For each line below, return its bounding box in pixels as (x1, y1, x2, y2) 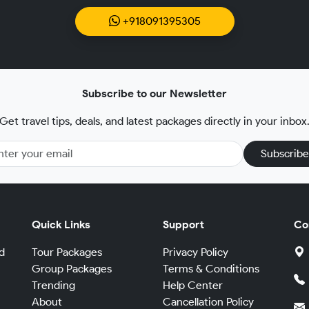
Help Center (163, 279, 223, 292)
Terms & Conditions (163, 262, 259, 276)
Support (163, 218, 204, 232)
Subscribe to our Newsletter (82, 87, 227, 101)
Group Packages (32, 262, 112, 276)
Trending (32, 279, 75, 292)
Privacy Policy (163, 246, 228, 259)
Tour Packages (32, 246, 102, 259)
